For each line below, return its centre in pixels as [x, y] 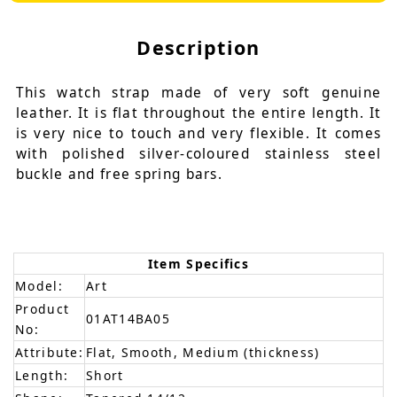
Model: [39, 285]
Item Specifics [198, 263]
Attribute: [49, 352]
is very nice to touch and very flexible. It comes [198, 134]
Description [198, 48]
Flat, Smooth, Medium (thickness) [203, 352]
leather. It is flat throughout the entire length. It [198, 113]
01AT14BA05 [128, 318]
